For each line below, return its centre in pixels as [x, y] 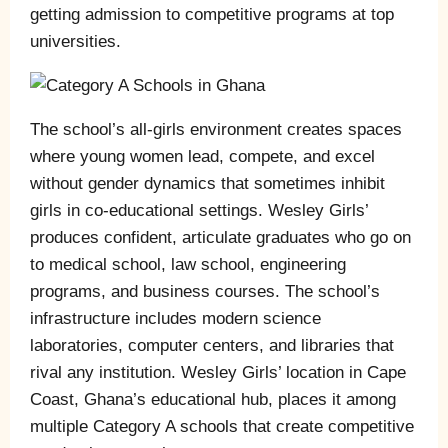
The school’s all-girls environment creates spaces [216, 129]
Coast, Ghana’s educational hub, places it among [213, 399]
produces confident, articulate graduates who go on [220, 237]
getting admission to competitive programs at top [212, 14]
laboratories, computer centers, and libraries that [212, 345]
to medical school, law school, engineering [188, 264]
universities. [75, 41]
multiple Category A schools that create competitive [222, 426]
